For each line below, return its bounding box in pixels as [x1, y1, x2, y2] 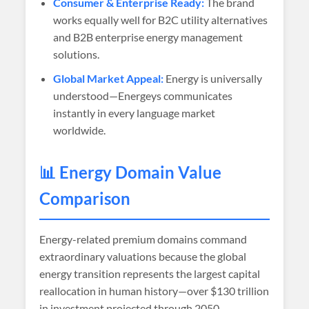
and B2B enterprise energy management [53, 30, 243, 43]
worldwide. [53, 123, 106, 137]
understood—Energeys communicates [53, 89, 233, 102]
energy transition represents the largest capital [39, 267, 261, 280]
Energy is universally [163, 72, 263, 85]
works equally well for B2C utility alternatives [53, 13, 268, 26]
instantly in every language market [53, 106, 216, 119]
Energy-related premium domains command [39, 232, 248, 246]
